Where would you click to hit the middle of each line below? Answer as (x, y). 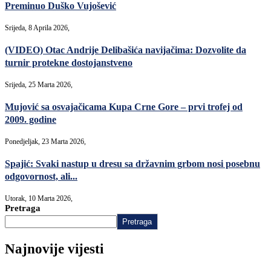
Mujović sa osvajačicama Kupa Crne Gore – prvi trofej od (124, 106)
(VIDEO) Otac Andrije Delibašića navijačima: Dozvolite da (126, 50)
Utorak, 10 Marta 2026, (39, 199)
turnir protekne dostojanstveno (69, 62)
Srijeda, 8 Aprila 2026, (37, 28)
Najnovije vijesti (54, 249)
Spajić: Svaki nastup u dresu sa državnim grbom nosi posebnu (132, 163)
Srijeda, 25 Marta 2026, (39, 85)
